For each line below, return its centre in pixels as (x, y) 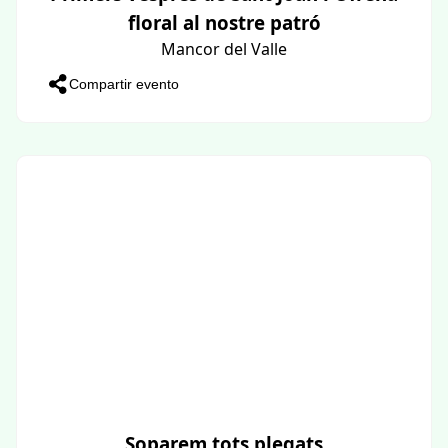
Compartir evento (124, 83)
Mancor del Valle (224, 48)
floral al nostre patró (224, 22)
